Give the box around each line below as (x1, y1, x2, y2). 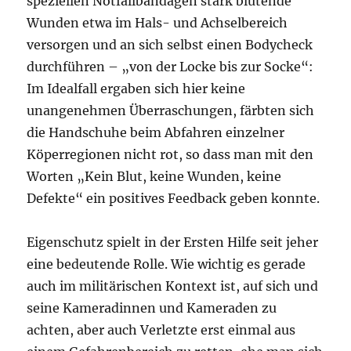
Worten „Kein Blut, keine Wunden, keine (27, 168, 282, 185)
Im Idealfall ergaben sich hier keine (27, 81, 246, 97)
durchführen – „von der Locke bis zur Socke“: (27, 59, 314, 75)
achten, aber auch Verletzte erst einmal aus (27, 322, 296, 338)
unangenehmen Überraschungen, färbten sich (27, 103, 315, 119)
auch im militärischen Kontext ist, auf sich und (27, 278, 319, 295)
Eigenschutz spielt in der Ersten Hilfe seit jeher (27, 234, 319, 251)
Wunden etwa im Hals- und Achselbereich (27, 15, 288, 31)
